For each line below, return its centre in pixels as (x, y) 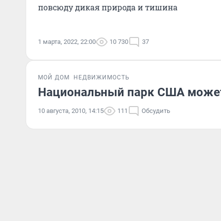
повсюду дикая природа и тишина (108, 7)
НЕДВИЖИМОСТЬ (102, 77)
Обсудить (156, 111)
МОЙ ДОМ (54, 77)
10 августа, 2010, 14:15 (71, 111)
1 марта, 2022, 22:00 (67, 42)
